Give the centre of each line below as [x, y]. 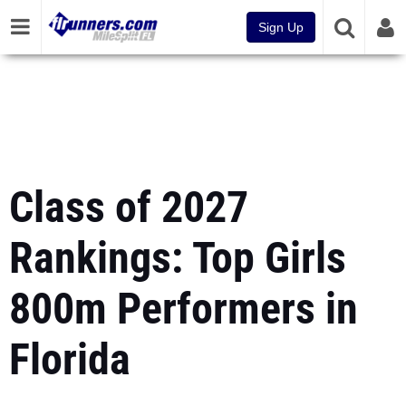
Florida [70, 359]
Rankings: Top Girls [178, 258]
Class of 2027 [129, 207]
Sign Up [281, 27]
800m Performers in [184, 309]
